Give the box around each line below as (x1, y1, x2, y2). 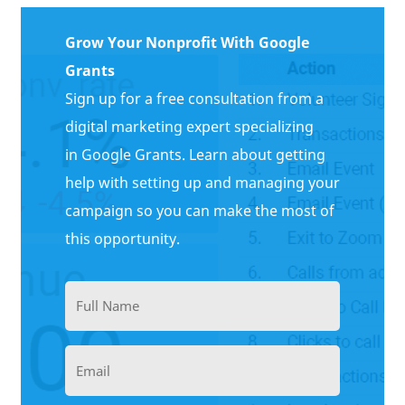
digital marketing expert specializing (64, 116, 314, 137)
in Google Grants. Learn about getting (64, 144, 325, 165)
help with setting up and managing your (64, 172, 340, 193)
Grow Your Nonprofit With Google (64, 32, 309, 52)
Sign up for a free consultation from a (64, 88, 324, 108)
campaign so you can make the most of (64, 200, 334, 221)
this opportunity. (64, 228, 184, 249)
